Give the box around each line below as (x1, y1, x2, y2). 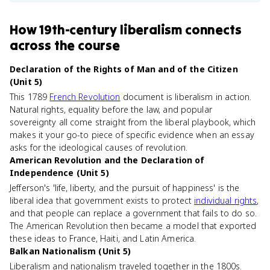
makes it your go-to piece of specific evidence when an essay (10, 129, 254, 140)
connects (184, 21, 242, 38)
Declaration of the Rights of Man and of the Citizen (10, 63, 238, 75)
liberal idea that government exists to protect (10, 195, 195, 206)
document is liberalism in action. (120, 91, 252, 102)
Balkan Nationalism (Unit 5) (10, 245, 131, 257)
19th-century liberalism (39, 21, 183, 38)
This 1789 (10, 91, 50, 102)
